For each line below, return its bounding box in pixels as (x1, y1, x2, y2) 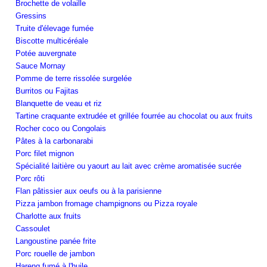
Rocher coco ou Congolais (15, 123, 106, 133)
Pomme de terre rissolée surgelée (15, 73, 132, 83)
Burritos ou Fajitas (15, 86, 79, 95)
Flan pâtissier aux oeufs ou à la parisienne (15, 186, 162, 195)
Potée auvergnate (15, 48, 76, 58)
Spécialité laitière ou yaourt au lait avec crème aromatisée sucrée (15, 161, 241, 170)
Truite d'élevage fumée (15, 23, 94, 33)
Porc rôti (15, 173, 45, 183)
